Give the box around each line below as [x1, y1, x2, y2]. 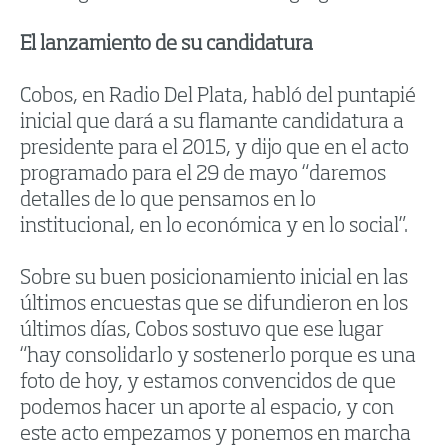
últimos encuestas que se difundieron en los [20, 295, 408, 316]
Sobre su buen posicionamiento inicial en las [20, 269, 408, 290]
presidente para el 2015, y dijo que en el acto [20, 139, 409, 160]
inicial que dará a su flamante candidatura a [20, 113, 404, 134]
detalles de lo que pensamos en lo [20, 191, 316, 212]
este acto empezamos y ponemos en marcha [20, 425, 411, 446]
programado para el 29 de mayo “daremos [20, 165, 386, 186]
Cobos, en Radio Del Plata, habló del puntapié [20, 87, 416, 108]
